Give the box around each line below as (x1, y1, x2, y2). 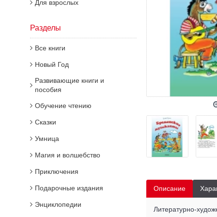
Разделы (30, 24, 61, 32)
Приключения (35, 168, 78, 175)
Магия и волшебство (35, 151, 100, 159)
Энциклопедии (35, 201, 81, 208)
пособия (35, 86, 62, 93)
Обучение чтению (35, 102, 92, 109)
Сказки (35, 118, 56, 126)
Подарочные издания (35, 184, 103, 192)
